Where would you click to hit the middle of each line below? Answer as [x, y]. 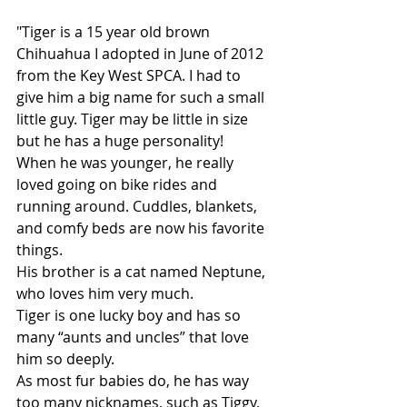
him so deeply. [65, 359]
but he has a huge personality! [120, 141]
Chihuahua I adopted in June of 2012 [142, 54]
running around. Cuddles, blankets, [139, 206]
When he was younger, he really [127, 163]
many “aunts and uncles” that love [134, 337]
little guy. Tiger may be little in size [134, 119]
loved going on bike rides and [119, 184]
